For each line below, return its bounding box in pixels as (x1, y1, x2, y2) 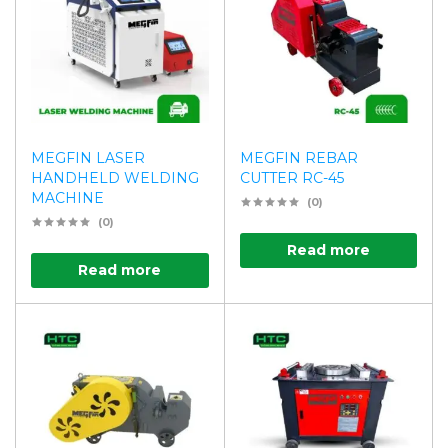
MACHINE (31, 189, 104, 208)
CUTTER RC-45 (239, 169, 344, 188)
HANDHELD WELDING (31, 169, 199, 188)
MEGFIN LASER (31, 149, 145, 168)
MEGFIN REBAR (239, 149, 358, 168)
